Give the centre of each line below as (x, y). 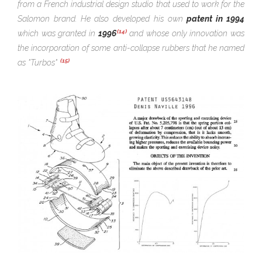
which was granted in (58, 34)
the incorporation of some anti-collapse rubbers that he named (131, 48)
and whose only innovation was (186, 34)
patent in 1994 (216, 19)
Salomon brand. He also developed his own (102, 19)
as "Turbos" (39, 63)
